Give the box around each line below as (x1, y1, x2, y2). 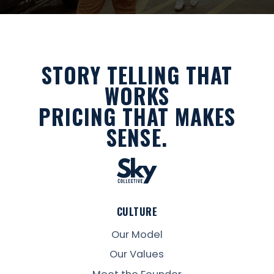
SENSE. (106, 121, 168, 153)
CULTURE (116, 204, 158, 220)
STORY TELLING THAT (41, 59, 233, 91)
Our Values (109, 247, 165, 262)
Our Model (111, 227, 163, 242)
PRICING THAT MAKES (38, 100, 236, 132)
